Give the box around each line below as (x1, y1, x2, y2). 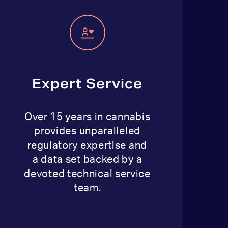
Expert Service (32, 75, 142, 92)
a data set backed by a (32, 154, 142, 165)
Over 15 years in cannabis (24, 111, 151, 122)
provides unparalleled (34, 126, 140, 136)
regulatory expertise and (27, 140, 147, 151)
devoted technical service (24, 168, 151, 179)
